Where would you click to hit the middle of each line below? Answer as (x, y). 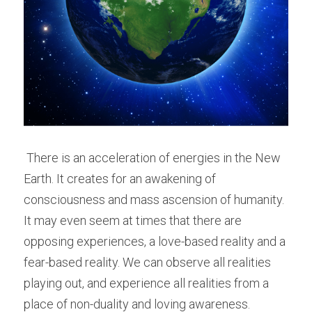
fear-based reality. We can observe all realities (147, 262)
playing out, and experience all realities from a (146, 283)
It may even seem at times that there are (133, 220)
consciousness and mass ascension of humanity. (154, 200)
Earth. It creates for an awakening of (120, 179)
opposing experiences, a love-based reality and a (155, 241)
